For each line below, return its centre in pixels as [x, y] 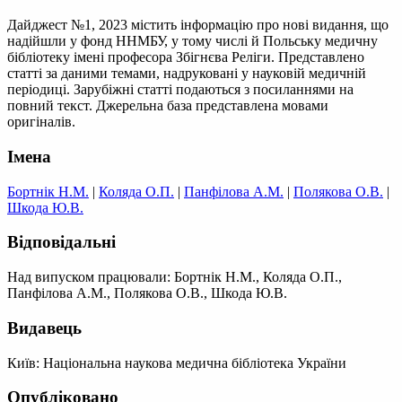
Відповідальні [61, 242]
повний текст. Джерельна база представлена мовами [168, 106]
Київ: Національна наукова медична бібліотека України [177, 363]
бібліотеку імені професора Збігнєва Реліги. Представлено [186, 57]
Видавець [44, 328]
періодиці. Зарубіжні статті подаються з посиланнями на [180, 90]
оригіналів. [41, 122]
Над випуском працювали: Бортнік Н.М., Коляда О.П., [175, 277]
